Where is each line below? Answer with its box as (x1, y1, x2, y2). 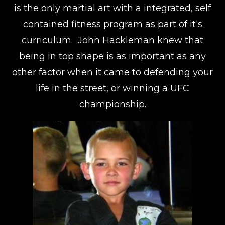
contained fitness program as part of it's (23, 19, 202, 30)
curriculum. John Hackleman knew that (22, 35, 203, 46)
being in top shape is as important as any (19, 51, 206, 62)
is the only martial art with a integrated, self (14, 3, 211, 14)
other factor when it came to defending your (12, 67, 213, 78)
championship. (79, 99, 146, 110)
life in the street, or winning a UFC (36, 83, 189, 94)
